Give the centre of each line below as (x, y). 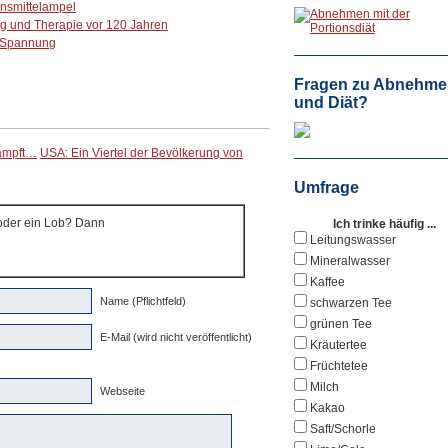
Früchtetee (339, 366)
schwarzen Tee (351, 303)
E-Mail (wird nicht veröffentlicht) (176, 337)
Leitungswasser (353, 240)
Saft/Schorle (343, 429)
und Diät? (331, 102)
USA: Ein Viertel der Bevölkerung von (141, 153)
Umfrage (326, 187)
